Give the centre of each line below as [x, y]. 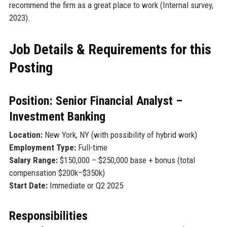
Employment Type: [42, 147]
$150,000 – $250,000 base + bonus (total [126, 160]
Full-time [91, 147]
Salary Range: [33, 160]
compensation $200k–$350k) [57, 173]
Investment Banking [57, 116]
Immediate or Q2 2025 [85, 185]
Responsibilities [48, 216]
